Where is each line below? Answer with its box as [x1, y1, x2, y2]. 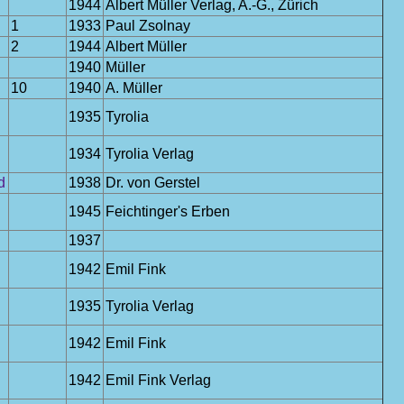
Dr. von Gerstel [106, 175, 200, 190]
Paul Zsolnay [106, 18, 190, 33]
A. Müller [106, 80, 162, 96]
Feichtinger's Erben [106, 204, 230, 219]
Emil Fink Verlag [106, 372, 211, 388]
